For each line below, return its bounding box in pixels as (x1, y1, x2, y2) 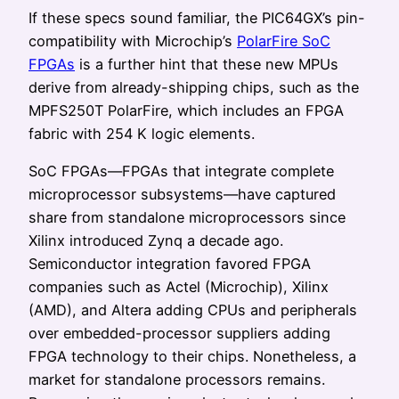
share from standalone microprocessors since (28, 208, 346, 227)
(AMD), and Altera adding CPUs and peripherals (28, 301, 357, 320)
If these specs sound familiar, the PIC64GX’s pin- (28, 8, 365, 27)
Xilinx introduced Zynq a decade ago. (28, 232, 283, 250)
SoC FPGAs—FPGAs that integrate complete (28, 162, 334, 181)
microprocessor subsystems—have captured (28, 185, 336, 204)
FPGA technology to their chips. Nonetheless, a (28, 347, 356, 366)
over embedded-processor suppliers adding (28, 324, 330, 343)
